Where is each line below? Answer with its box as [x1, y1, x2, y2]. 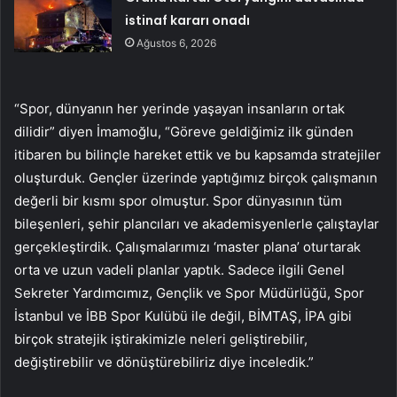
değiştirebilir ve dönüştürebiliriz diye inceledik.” [14, 353, 314, 370]
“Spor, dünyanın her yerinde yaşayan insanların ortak [14, 99, 345, 117]
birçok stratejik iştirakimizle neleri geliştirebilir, [14, 330, 307, 347]
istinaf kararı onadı [125, 11, 251, 29]
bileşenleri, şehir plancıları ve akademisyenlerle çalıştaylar [14, 214, 379, 232]
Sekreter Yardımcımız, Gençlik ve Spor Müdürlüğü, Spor [14, 284, 364, 301]
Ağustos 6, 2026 [136, 35, 217, 50]
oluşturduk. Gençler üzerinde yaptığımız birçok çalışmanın [14, 168, 378, 186]
